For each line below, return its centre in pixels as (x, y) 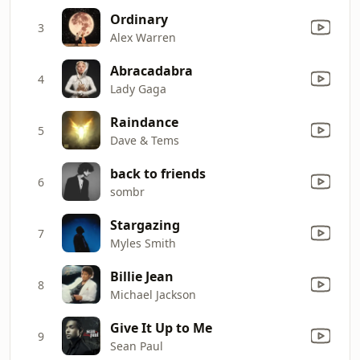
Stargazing (145, 225)
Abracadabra (151, 70)
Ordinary (139, 19)
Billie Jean (142, 276)
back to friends (158, 173)
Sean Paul (137, 346)
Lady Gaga (138, 88)
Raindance (144, 122)
